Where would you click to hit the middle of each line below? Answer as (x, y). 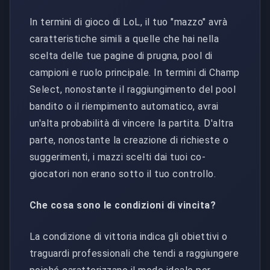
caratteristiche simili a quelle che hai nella (124, 39)
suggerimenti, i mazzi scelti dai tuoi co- (118, 157)
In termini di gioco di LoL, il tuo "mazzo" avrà (129, 22)
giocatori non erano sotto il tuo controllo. (123, 174)
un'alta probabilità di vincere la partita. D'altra (132, 123)
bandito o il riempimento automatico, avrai (124, 106)
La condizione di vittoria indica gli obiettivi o (129, 236)
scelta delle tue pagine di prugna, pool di (121, 55)
